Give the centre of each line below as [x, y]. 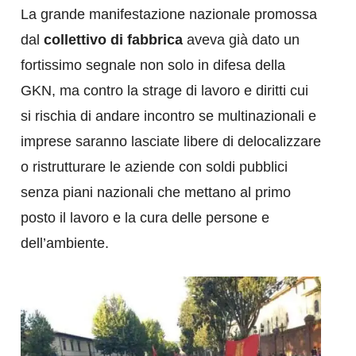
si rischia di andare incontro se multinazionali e [168, 116]
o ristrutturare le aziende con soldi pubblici [154, 167]
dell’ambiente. [65, 244]
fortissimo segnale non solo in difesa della [153, 66]
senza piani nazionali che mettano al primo [156, 193]
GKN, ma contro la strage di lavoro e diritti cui [164, 91]
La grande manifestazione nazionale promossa [169, 15]
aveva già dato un [241, 40]
